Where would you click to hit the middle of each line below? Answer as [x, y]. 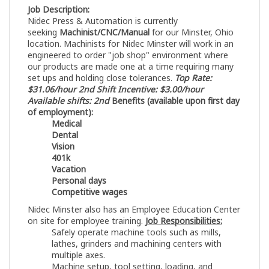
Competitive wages [89, 192]
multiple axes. [78, 255]
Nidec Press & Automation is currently [103, 21]
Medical [67, 124]
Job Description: [59, 10]
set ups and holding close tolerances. [101, 78]
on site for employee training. [86, 221]
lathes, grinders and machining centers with [137, 244]
